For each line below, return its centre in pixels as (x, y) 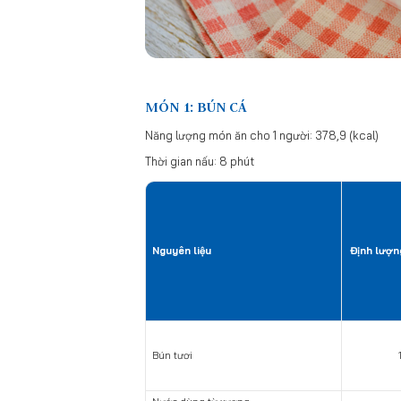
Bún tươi (172, 355)
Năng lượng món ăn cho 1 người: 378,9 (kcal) (262, 135)
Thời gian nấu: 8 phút (200, 161)
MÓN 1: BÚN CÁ (196, 107)
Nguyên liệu (181, 250)
